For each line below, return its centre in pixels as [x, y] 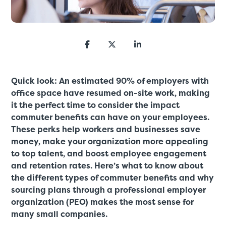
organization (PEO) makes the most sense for [103, 202]
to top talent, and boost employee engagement [109, 154]
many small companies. [60, 214]
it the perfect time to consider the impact [96, 105]
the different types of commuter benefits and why [113, 178]
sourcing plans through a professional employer [109, 190]
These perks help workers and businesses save [106, 130]
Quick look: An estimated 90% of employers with [110, 81]
